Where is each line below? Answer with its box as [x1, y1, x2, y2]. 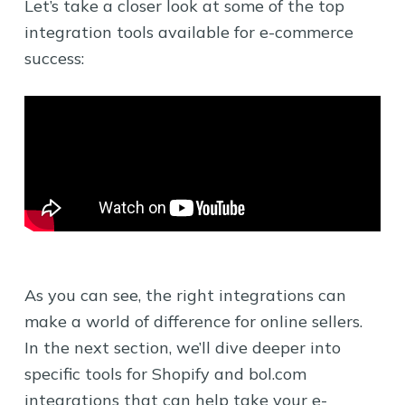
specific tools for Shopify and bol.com [24, 363, 306, 384]
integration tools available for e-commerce [24, 21, 353, 42]
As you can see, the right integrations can [24, 284, 346, 306]
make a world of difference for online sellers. [24, 310, 363, 332]
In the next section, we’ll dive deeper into [24, 336, 341, 358]
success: [24, 47, 84, 69]
